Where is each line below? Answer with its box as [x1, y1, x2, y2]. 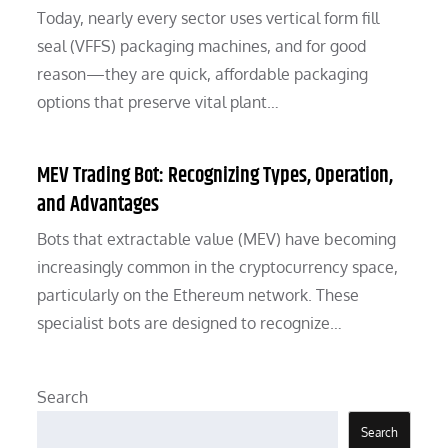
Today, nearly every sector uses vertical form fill [37, 8, 380, 29]
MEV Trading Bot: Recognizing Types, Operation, [37, 160, 394, 193]
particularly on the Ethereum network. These [37, 285, 360, 306]
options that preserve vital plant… [37, 92, 280, 113]
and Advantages [37, 189, 160, 222]
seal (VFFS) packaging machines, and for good [37, 36, 367, 57]
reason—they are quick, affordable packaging [37, 64, 369, 85]
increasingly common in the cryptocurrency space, [37, 257, 399, 278]
